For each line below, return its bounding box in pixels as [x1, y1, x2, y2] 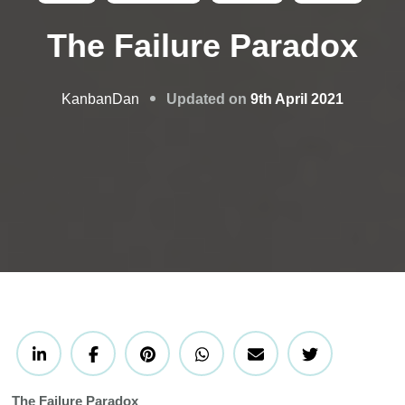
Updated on [166, 90, 250, 107]
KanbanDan [61, 91, 139, 108]
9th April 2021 [250, 90, 344, 107]
